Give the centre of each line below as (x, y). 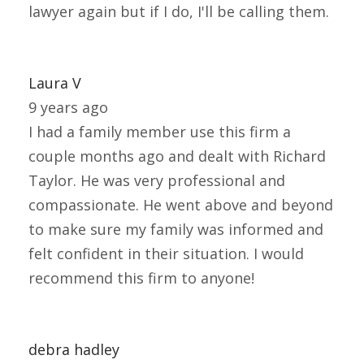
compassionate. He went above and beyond (181, 205)
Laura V (55, 83)
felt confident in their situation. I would (166, 254)
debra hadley (74, 350)
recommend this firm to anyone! (141, 278)
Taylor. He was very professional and (157, 181)
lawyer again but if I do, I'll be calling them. (179, 12)
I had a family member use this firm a (160, 132)
